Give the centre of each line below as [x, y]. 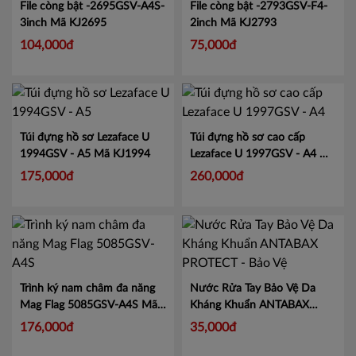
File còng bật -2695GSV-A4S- [92, 103]
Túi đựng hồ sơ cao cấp [248, 235]
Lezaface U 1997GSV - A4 [255, 252]
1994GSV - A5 [57, 252]
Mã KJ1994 [122, 252]
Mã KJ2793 [248, 120]
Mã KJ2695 [78, 120]
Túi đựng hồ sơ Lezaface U [85, 235]
